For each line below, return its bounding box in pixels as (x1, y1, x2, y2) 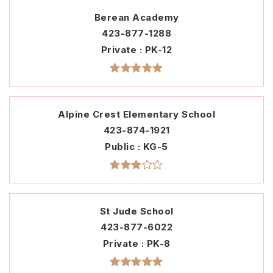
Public (105, 141, 138, 153)
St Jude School (99, 205, 174, 218)
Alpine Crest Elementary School (58, 108, 215, 121)
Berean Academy (94, 12, 179, 24)
